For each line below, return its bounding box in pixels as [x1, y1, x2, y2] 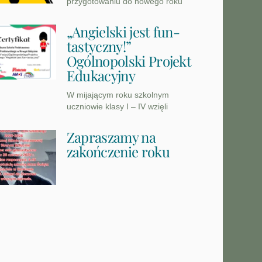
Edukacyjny [66, 66, 135, 85]
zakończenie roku [66, 142, 170, 161]
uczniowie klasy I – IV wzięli [66, 102, 168, 112]
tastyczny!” [66, 37, 132, 56]
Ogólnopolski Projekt [66, 51, 192, 71]
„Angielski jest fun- [66, 22, 180, 42]
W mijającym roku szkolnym [66, 90, 169, 100]
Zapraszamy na [66, 127, 156, 147]
